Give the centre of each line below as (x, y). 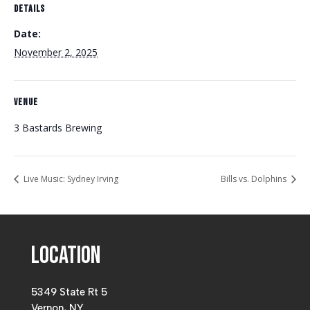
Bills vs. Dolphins (255, 179)
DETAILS (29, 9)
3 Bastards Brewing (58, 128)
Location (65, 256)
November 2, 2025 (56, 52)
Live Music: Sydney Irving (70, 179)
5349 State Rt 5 (69, 292)
